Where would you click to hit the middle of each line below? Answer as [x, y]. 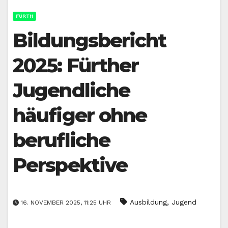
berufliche [62, 140]
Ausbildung [148, 202]
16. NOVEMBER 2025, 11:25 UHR [66, 202]
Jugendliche [72, 91]
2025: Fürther [76, 66]
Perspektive [70, 165]
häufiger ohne [80, 116]
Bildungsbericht [90, 41]
